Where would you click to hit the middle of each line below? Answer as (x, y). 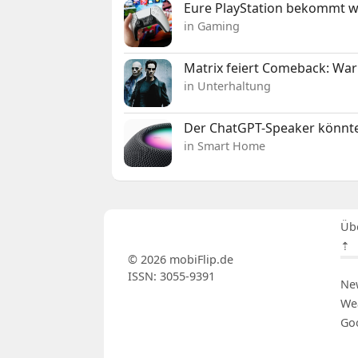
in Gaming (212, 26)
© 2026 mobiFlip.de (180, 260)
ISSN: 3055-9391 (171, 276)
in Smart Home (225, 146)
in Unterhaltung (228, 86)
